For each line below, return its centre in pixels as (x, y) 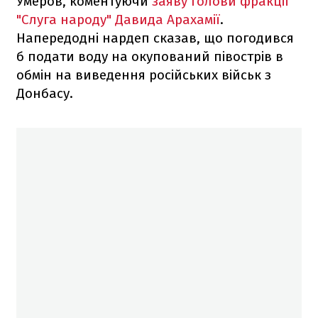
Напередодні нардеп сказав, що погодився (155, 38)
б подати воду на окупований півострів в (150, 56)
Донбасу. (45, 93)
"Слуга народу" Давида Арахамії (118, 19)
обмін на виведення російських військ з (144, 75)
